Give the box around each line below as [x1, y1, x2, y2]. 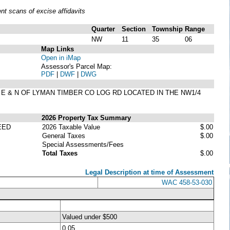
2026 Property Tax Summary [42, 113, 131, 122]
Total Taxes [42, 149, 78, 157]
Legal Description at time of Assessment [85, 168, 214, 176]
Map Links [41, 45, 74, 53]
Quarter [91, 25, 115, 33]
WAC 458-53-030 [162, 178, 212, 186]
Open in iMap [41, 53, 81, 62]
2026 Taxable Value [42, 123, 100, 131]
